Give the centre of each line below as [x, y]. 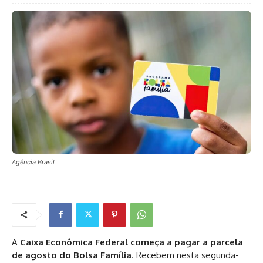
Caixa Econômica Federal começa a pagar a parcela [131, 242]
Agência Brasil [33, 162]
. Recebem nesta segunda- [185, 255]
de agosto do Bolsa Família [72, 255]
